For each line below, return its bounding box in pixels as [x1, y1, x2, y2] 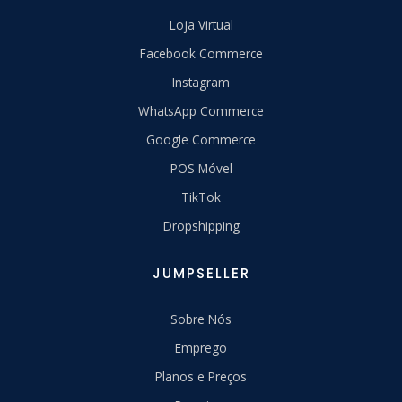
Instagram [172, 74, 230, 92]
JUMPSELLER [152, 264, 250, 284]
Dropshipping [162, 217, 240, 235]
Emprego [175, 339, 227, 357]
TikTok [181, 188, 221, 206]
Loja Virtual [169, 16, 233, 34]
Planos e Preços [155, 368, 247, 386]
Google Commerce [146, 131, 256, 149]
